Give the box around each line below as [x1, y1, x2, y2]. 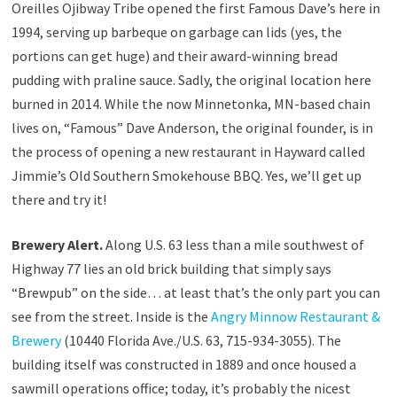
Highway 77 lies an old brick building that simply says [11, 259, 331, 277]
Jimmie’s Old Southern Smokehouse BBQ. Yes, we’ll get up [11, 166, 362, 184]
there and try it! [11, 190, 106, 208]
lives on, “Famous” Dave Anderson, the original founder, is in [11, 118, 373, 136]
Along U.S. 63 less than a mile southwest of [102, 235, 364, 253]
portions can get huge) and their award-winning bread [11, 46, 338, 65]
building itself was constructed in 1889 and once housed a [11, 354, 356, 373]
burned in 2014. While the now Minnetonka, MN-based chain [11, 94, 370, 113]
